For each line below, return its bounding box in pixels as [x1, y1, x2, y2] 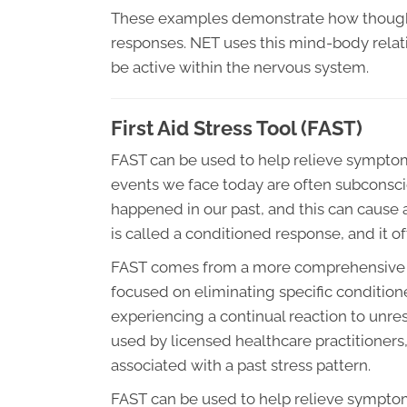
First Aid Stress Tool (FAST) [111, 116, 362, 140]
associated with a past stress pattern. [111, 356, 371, 374]
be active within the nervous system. [111, 58, 369, 76]
